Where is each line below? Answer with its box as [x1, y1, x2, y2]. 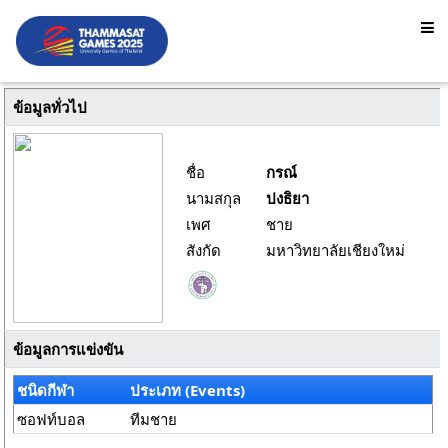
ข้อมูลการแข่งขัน [12, 339, 123, 359]
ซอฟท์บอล [17, 409, 86, 429]
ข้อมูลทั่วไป [12, 97, 87, 117]
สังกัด [186, 240, 221, 260]
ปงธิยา [266, 188, 309, 208]
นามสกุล [186, 188, 241, 208]
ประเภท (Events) [130, 380, 246, 400]
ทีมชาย [130, 409, 178, 429]
